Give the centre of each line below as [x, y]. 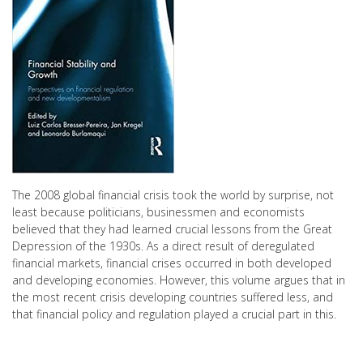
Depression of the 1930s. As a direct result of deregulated [163, 246]
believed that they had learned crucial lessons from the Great [172, 229]
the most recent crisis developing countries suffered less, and [173, 297]
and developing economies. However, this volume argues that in [179, 280]
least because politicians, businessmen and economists [158, 212]
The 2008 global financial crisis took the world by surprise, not [173, 195]
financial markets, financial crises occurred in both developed [172, 263]
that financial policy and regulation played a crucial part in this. [174, 314]
